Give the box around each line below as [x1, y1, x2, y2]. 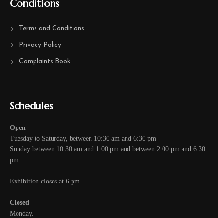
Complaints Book [18, 57, 71, 65]
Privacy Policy [18, 41, 61, 49]
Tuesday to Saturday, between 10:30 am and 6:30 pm [10, 134, 156, 142]
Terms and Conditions [18, 24, 84, 32]
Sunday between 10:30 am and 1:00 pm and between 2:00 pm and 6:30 [10, 145, 205, 153]
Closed [10, 199, 29, 206]
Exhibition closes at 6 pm [10, 177, 80, 185]
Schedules [10, 99, 53, 112]
